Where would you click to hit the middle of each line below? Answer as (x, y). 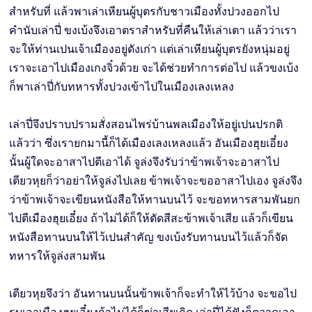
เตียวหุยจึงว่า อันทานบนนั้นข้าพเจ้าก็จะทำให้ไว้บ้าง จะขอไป (153, 293)
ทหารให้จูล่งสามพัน (57, 256)
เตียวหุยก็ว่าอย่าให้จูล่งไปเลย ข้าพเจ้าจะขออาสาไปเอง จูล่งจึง (156, 180)
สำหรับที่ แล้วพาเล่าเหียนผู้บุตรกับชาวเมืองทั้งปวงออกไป (145, 11)
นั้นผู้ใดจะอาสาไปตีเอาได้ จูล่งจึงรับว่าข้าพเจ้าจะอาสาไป (145, 162)
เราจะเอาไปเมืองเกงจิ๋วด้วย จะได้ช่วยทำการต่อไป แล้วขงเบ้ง (154, 68)
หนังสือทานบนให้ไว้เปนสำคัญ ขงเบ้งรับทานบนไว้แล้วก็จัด (149, 237)
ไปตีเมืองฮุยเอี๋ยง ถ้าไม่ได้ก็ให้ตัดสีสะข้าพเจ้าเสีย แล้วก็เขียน (151, 218)
